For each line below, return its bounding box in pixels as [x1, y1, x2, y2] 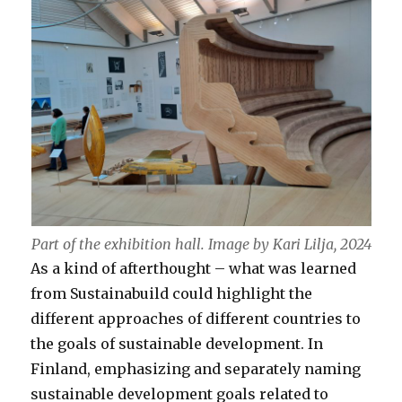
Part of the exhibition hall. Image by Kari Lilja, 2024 [31, 235, 371, 254]
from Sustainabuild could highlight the [31, 284, 313, 303]
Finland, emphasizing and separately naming [31, 360, 362, 379]
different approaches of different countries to [31, 310, 362, 328]
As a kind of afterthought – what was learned [31, 259, 357, 278]
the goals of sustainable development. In [31, 335, 324, 354]
